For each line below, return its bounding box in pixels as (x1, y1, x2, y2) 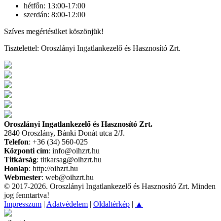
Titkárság (4, 155, 37, 164)
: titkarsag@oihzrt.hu (37, 155, 102, 164)
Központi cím (4, 146, 48, 155)
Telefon (4, 137, 29, 146)
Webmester (4, 173, 41, 182)
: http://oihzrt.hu (29, 164, 78, 173)
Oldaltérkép (93, 199, 130, 208)
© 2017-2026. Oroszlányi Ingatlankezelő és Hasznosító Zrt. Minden (4, 182, 216, 190)
